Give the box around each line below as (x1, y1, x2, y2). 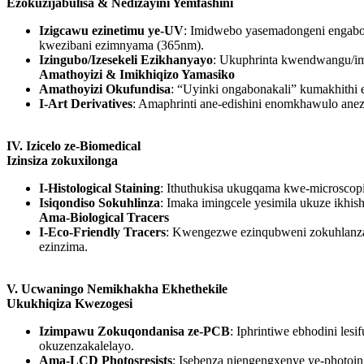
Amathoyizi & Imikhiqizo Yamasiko (39, 67, 235, 82)
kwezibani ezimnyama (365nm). (39, 38, 204, 53)
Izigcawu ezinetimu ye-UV (39, 24, 184, 38)
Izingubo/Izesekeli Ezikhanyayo (39, 53, 213, 67)
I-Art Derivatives (39, 97, 132, 111)
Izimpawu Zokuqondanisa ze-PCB (39, 324, 230, 339)
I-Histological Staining (39, 181, 160, 196)
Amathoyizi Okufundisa (39, 82, 171, 97)
